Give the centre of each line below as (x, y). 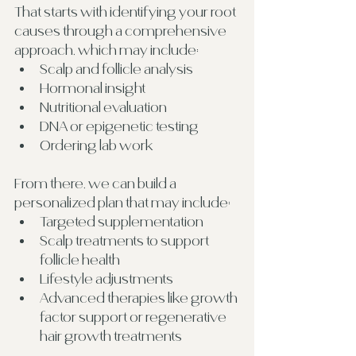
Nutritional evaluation (103, 107)
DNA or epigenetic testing (119, 126)
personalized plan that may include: (122, 202)
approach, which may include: (106, 50)
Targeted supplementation (122, 221)
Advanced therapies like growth (140, 298)
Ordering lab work (97, 145)
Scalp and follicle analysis (116, 69)
